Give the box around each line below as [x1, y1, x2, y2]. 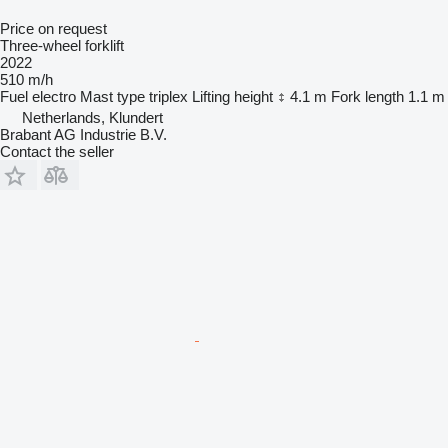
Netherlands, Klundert [22, 108, 163, 126]
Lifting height [192, 87, 273, 105]
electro [32, 87, 76, 105]
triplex [149, 87, 188, 105]
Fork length [331, 87, 404, 105]
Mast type [80, 87, 145, 105]
